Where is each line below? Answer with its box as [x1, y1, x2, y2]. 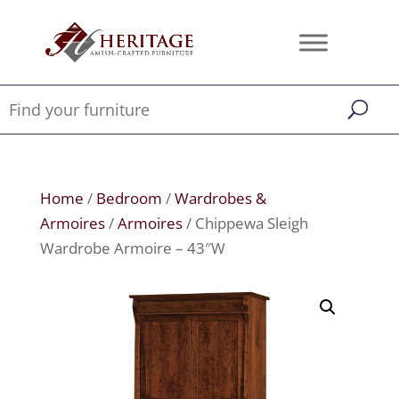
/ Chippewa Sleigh [182, 213, 308, 233]
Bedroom [95, 188, 162, 208]
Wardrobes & [174, 188, 266, 208]
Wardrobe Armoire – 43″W [39, 238, 225, 258]
